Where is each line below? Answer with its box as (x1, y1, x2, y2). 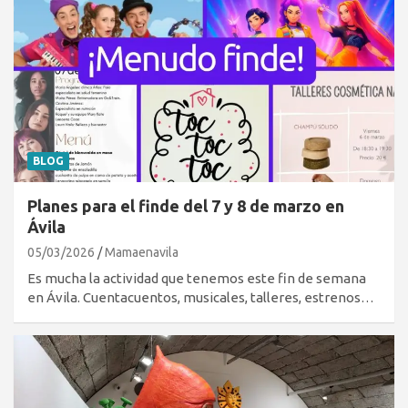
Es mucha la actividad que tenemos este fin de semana (27, 270, 366, 287)
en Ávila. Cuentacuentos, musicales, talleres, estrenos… (27, 290, 374, 306)
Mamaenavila (105, 245, 178, 260)
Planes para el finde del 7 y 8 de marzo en (27, 197, 344, 216)
